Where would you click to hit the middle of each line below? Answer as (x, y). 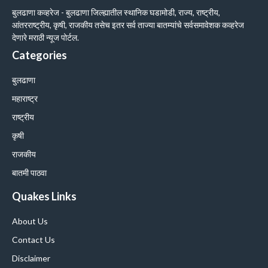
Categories (39, 55)
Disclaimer (31, 258)
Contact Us (33, 240)
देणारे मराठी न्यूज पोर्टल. (45, 37)
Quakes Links (44, 196)
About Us (30, 221)
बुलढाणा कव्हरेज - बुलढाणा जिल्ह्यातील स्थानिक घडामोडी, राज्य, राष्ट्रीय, (116, 12)
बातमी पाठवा (29, 173)
